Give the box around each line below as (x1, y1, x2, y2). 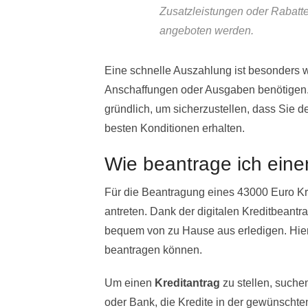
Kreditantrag (155, 277, 220, 289)
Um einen (104, 277, 155, 289)
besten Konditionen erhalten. (104, 122, 245, 135)
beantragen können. (104, 244, 202, 256)
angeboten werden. (159, 25, 254, 37)
